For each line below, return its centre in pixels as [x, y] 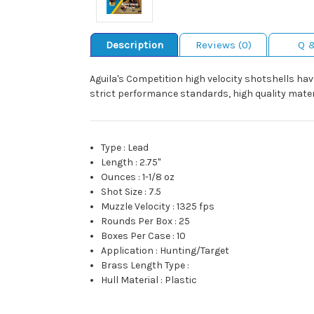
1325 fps [196, 207]
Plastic [181, 280]
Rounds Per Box [137, 221]
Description [134, 45]
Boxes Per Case [136, 236]
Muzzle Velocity [136, 207]
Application [128, 251]
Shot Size [122, 192]
